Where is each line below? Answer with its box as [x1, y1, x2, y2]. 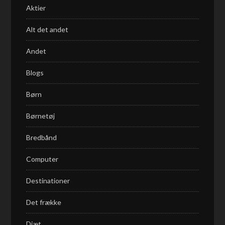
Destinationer [26, 176, 70, 185]
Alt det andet [26, 25, 69, 34]
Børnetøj [26, 111, 55, 120]
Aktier [26, 4, 46, 12]
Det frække [26, 198, 62, 206]
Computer [26, 155, 59, 163]
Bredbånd [26, 133, 57, 142]
